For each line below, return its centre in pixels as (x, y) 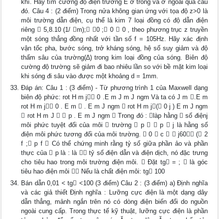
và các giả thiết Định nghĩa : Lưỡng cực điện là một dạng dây (114, 192)
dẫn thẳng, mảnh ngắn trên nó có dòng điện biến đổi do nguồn (114, 202)
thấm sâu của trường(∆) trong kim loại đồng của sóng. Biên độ (114, 57)
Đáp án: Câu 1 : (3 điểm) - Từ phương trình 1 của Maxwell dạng (114, 88)
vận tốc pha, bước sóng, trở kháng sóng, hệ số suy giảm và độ (114, 48)
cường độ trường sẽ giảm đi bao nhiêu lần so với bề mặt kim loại (114, 67)
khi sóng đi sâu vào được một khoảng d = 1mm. (90, 76)
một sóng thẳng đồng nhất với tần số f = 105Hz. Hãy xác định (114, 39)
